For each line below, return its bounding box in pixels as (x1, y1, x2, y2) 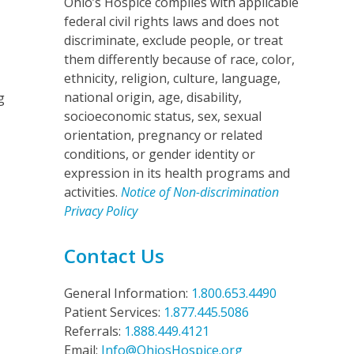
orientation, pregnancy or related (63, 126, 262, 144)
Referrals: (63, 322, 124, 340)
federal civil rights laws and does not (63, 12, 279, 30)
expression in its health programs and (63, 164, 290, 182)
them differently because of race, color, (63, 50, 295, 68)
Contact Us (63, 242, 164, 269)
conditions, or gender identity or (63, 145, 255, 163)
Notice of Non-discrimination (120, 183, 279, 201)
